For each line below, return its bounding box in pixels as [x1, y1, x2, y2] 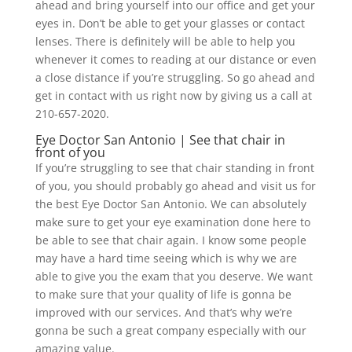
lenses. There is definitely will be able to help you [35, 33, 295, 49]
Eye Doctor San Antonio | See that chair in [35, 130, 285, 148]
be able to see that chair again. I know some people [35, 232, 306, 247]
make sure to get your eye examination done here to [35, 214, 310, 229]
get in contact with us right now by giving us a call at [35, 87, 312, 103]
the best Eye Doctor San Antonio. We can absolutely [35, 196, 306, 211]
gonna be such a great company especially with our [35, 322, 306, 338]
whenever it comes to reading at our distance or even [35, 51, 317, 67]
